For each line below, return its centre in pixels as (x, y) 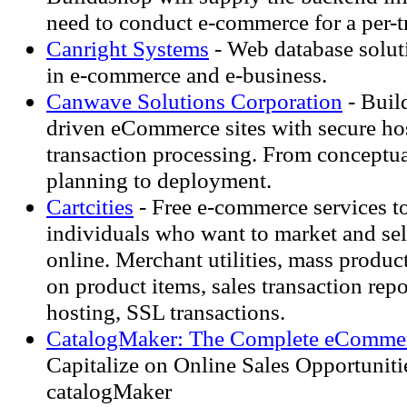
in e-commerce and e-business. (187, 74)
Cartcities (90, 206)
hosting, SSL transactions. (166, 312)
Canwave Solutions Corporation (194, 101)
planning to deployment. (159, 180)
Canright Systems (128, 48)
